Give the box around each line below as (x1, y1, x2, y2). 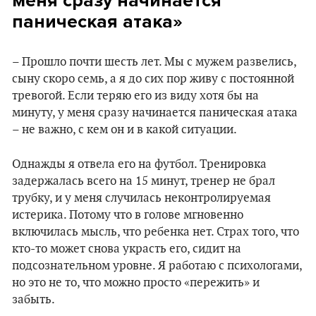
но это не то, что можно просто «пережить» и (12, 276, 260, 291)
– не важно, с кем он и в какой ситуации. (12, 123, 237, 138)
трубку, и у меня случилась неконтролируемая (12, 191, 271, 206)
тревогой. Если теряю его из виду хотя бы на (12, 89, 259, 104)
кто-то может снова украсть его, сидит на (12, 242, 241, 257)
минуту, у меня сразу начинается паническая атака (12, 106, 298, 121)
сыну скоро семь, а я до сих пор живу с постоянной (12, 72, 294, 87)
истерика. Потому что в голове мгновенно (12, 208, 243, 223)
